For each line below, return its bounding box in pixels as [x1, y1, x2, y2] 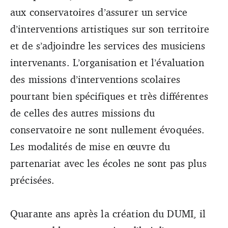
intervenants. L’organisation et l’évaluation [10, 55, 204, 69]
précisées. [10, 173, 58, 186]
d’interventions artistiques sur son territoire [10, 22, 209, 35]
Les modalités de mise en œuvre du [10, 139, 170, 153]
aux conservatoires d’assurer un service [10, 5, 188, 18]
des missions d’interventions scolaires [10, 72, 180, 85]
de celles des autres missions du [10, 106, 155, 119]
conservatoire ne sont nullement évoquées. [10, 123, 205, 136]
